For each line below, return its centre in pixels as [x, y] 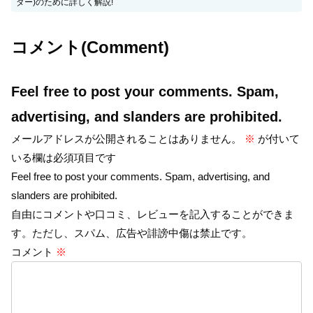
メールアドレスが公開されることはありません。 [126, 138]
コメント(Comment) [90, 47]
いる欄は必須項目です [64, 157]
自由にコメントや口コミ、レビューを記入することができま [153, 214]
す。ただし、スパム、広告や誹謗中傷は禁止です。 [132, 233]
